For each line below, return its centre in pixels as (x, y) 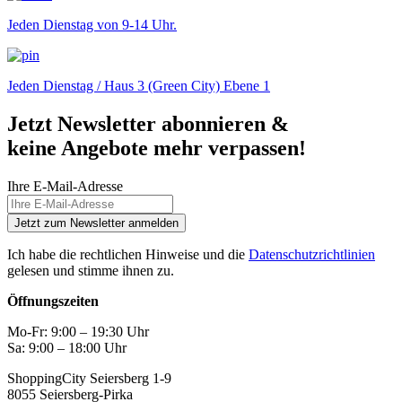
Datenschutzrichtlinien (312, 254)
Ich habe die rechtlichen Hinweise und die (128, 254)
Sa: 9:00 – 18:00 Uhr (67, 347)
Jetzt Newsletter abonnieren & (148, 123)
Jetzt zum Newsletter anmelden (96, 223)
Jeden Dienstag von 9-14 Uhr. (92, 24)
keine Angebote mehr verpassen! (157, 148)
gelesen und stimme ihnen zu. (91, 270)
